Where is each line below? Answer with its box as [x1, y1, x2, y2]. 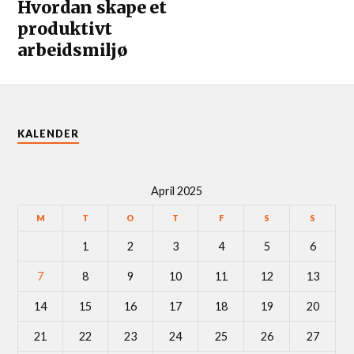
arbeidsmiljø [17, 39, 127, 61]
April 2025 [151, 184, 203, 198]
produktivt [17, 17, 113, 40]
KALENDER [17, 126, 80, 140]
